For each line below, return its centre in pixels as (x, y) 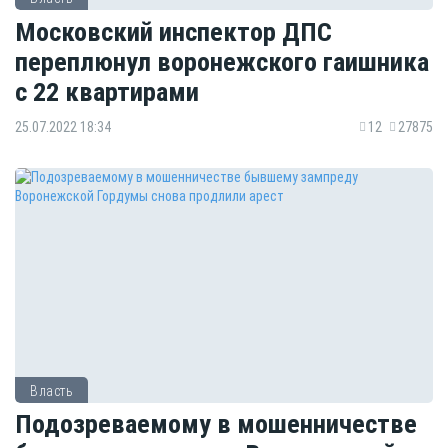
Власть (51, 390)
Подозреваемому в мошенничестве (216, 424)
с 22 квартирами (107, 92)
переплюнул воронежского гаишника (222, 62)
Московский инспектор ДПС (173, 32)
